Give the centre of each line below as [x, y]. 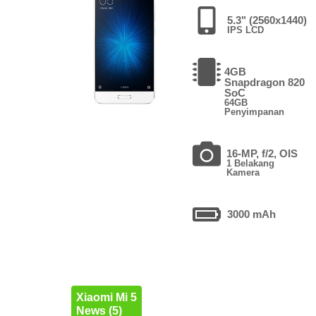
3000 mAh [252, 214]
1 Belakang [251, 163]
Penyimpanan [255, 111]
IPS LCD [246, 30]
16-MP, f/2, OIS [262, 153]
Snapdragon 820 [265, 82]
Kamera [243, 172]
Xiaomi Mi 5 [106, 298]
